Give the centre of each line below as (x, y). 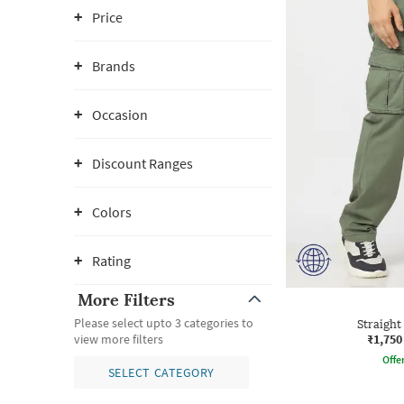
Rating (111, 261)
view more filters (119, 339)
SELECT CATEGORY (161, 372)
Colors (112, 212)
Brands (114, 66)
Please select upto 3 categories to (164, 323)
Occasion (120, 115)
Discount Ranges (142, 163)
